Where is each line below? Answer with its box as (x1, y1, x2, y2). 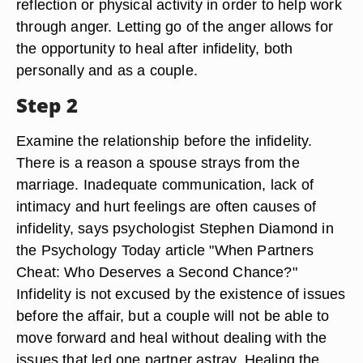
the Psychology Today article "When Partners (16, 241, 314, 258)
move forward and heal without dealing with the (16, 329, 327, 346)
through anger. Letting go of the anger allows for (16, 18, 334, 35)
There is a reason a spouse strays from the (16, 154, 300, 171)
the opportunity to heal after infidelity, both (16, 40, 293, 57)
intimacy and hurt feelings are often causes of (16, 198, 317, 215)
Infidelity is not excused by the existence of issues (16, 285, 346, 302)
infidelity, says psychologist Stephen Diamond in (16, 220, 334, 237)
